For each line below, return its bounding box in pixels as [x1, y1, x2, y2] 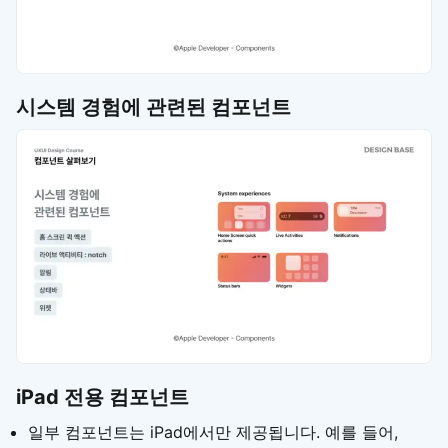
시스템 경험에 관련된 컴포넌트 [16, 94, 291, 119]
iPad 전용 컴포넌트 [16, 384, 189, 409]
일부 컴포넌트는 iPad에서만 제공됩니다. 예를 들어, [28, 421, 398, 442]
